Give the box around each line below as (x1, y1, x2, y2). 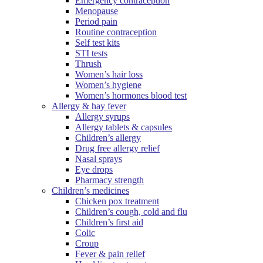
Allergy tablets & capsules (75, 122, 172, 133)
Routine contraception (75, 27, 157, 38)
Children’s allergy (75, 133, 141, 143)
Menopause (75, 6, 118, 16)
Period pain (75, 16, 117, 27)
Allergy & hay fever (52, 101, 126, 112)
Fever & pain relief (75, 249, 145, 259)
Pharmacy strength (75, 175, 144, 186)
